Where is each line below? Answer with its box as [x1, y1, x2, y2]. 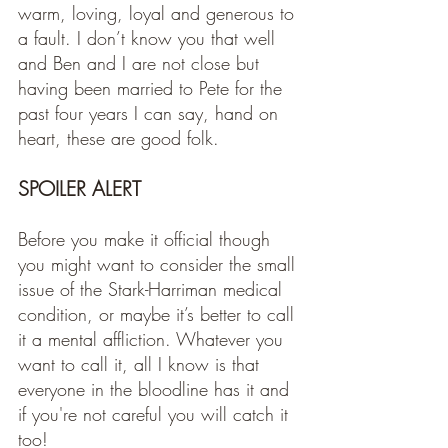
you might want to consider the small [18, 252, 301, 276]
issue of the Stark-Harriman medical [18, 277, 288, 301]
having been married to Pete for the [18, 76, 288, 100]
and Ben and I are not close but [18, 51, 265, 75]
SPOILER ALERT [18, 175, 141, 202]
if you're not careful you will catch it [18, 402, 294, 426]
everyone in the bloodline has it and [18, 377, 295, 401]
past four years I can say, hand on [18, 101, 284, 125]
